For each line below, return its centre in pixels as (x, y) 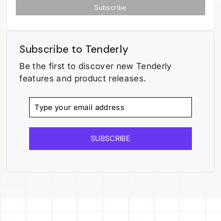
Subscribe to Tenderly (74, 50)
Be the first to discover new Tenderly (96, 66)
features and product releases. (83, 78)
